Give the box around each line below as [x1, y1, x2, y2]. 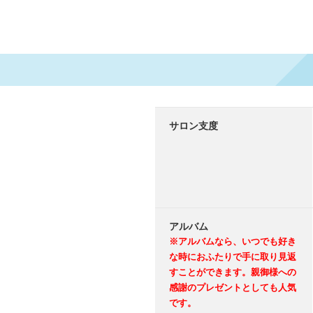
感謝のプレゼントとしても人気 [169, 282, 296, 293]
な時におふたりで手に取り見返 [169, 252, 296, 262]
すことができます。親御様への [169, 267, 296, 277]
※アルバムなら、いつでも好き [169, 236, 296, 247]
